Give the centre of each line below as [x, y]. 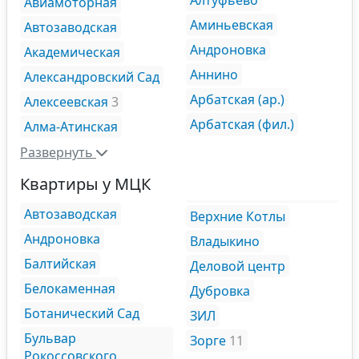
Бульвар [50, 338]
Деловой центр [238, 266]
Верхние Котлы [238, 216]
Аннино [214, 75]
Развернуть [56, 152]
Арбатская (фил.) [242, 124]
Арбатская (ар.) [237, 99]
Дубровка [220, 290]
